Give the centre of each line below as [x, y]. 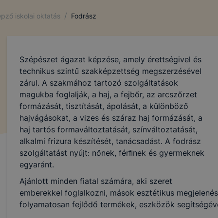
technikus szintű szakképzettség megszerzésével [110, 71]
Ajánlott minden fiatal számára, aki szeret [96, 181]
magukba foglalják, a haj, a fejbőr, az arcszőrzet [108, 94]
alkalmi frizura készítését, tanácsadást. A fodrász [110, 141]
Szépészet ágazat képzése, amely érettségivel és [110, 59]
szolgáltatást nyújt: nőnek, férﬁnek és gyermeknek [112, 153]
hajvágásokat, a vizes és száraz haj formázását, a [111, 118]
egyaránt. [36, 164]
